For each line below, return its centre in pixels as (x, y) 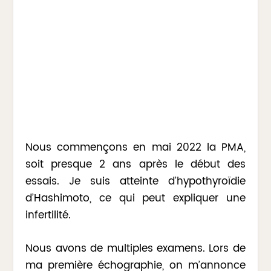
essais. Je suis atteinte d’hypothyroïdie (135, 181)
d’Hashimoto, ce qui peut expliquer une (135, 198)
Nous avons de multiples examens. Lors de (135, 248)
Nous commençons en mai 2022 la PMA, (135, 147)
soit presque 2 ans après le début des (135, 164)
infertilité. (48, 215)
